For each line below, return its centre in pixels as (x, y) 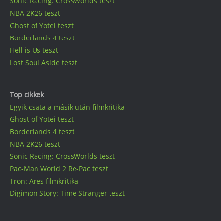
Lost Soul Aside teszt (44, 62)
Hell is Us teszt (34, 50)
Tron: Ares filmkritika (44, 181)
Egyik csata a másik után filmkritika (67, 107)
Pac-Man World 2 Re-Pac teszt (59, 168)
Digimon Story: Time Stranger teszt (67, 193)
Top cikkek (27, 94)
